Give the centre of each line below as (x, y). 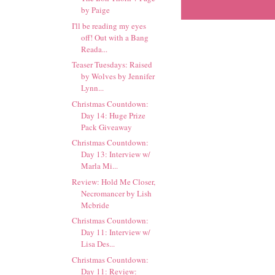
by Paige (96, 10)
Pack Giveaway (107, 127)
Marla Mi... (100, 166)
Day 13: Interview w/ (116, 154)
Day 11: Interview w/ (116, 232)
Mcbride (95, 205)
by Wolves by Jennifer (118, 76)
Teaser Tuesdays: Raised (112, 64)
